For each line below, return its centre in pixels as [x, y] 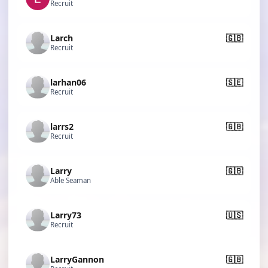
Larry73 [66, 215]
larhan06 [68, 82]
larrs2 [62, 126]
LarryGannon [77, 259]
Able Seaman [71, 180]
